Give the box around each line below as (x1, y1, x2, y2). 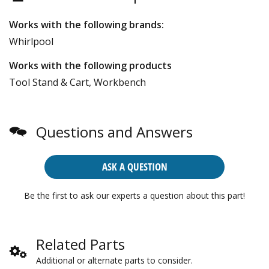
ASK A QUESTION (101, 159, 168, 174)
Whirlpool (9, 34, 53, 48)
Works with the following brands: (9, 17, 164, 31)
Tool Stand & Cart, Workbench (9, 75, 146, 89)
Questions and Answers (36, 121, 193, 142)
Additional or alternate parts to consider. (36, 254, 193, 266)
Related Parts (36, 234, 125, 254)
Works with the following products (9, 58, 172, 72)
